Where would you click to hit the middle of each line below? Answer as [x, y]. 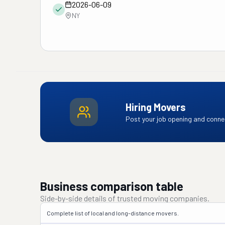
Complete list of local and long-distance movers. [113, 213]
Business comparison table [112, 186]
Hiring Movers [155, 107]
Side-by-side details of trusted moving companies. [125, 198]
